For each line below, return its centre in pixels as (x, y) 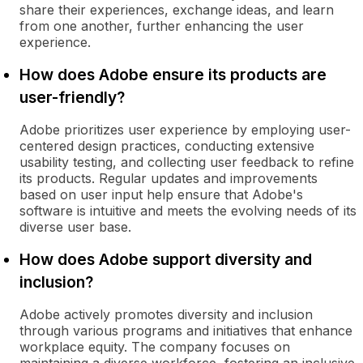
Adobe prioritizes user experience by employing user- (185, 130)
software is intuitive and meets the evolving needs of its (188, 211)
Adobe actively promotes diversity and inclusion (166, 314)
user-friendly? (72, 97)
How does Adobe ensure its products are (173, 75)
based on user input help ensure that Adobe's (161, 194)
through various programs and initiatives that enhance (186, 331)
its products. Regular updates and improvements (169, 178)
